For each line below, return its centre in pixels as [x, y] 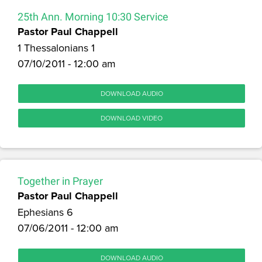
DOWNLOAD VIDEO [132, 118]
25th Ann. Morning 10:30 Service [93, 16]
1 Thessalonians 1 [56, 47]
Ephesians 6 [45, 212]
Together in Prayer [60, 181]
